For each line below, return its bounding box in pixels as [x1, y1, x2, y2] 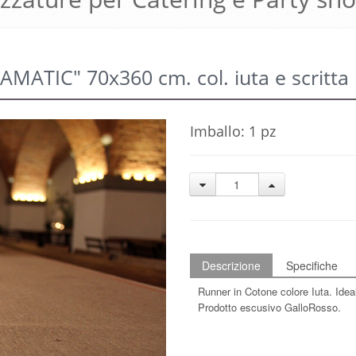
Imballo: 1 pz [190, 122, 276, 141]
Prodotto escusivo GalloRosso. [198, 300, 341, 315]
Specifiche [286, 257, 338, 273]
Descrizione [202, 257, 261, 273]
